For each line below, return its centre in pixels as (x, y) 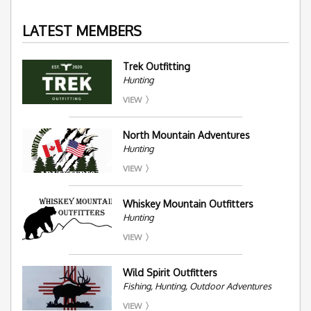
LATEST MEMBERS (82, 30)
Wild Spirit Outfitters (170, 272)
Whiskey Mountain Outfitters (188, 203)
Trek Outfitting (156, 66)
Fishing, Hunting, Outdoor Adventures (197, 286)
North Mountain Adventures (186, 135)
